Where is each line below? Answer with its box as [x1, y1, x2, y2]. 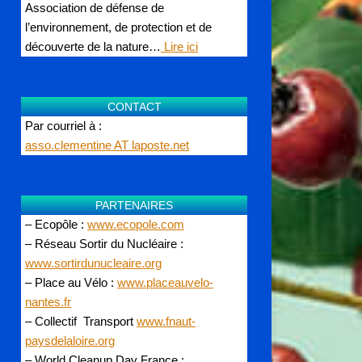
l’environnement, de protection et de [25, 19, 212, 34]
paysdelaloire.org [25, 333, 115, 347]
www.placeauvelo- [117, 275, 213, 289]
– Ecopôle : [25, 217, 87, 231]
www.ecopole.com [87, 217, 184, 231]
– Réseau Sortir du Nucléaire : [25, 236, 183, 250]
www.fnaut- [137, 314, 196, 328]
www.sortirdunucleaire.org [25, 255, 162, 270]
